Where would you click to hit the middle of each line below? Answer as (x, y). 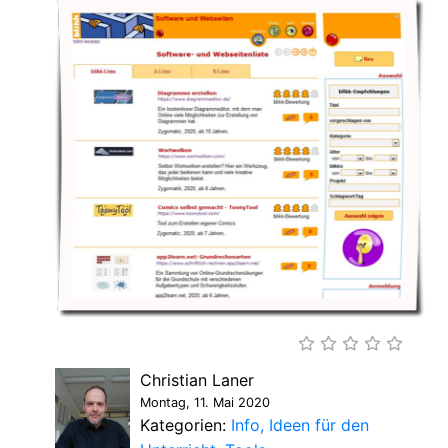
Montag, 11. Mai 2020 (205, 403)
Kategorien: (185, 425)
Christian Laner (197, 380)
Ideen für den (319, 425)
